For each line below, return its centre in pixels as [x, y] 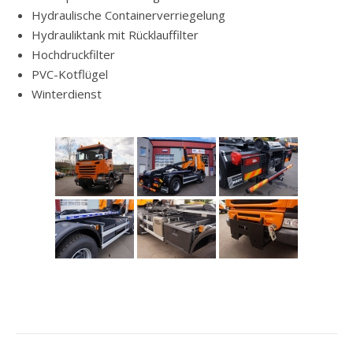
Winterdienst [67, 94]
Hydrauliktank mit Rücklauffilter [115, 35]
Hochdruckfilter [73, 55]
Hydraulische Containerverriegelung [128, 15]
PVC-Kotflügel [70, 74]
